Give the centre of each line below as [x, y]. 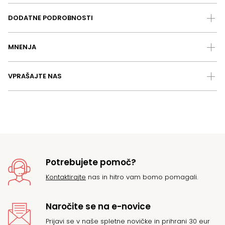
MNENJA [22, 47]
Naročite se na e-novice [98, 206]
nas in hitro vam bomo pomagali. [142, 177]
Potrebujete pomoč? [91, 162]
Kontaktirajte [66, 177]
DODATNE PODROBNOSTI [50, 18]
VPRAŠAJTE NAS [35, 76]
